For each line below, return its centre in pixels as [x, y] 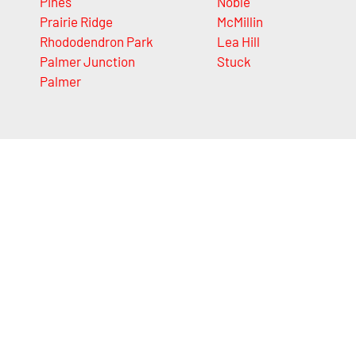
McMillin [240, 22]
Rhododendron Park [97, 42]
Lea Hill [238, 42]
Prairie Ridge [76, 22]
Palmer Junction [87, 62]
